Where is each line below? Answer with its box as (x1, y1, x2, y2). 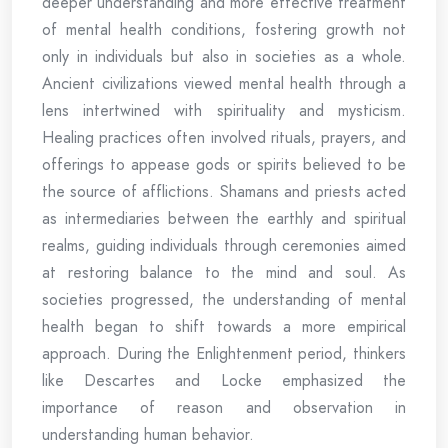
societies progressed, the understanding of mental (42, 288, 406, 311)
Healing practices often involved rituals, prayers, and (42, 126, 406, 149)
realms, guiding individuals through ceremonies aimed (42, 234, 406, 257)
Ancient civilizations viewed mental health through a (42, 72, 406, 95)
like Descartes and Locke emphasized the (42, 369, 406, 392)
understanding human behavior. (42, 423, 254, 446)
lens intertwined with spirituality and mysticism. (42, 99, 406, 122)
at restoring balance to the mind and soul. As (42, 261, 406, 284)
